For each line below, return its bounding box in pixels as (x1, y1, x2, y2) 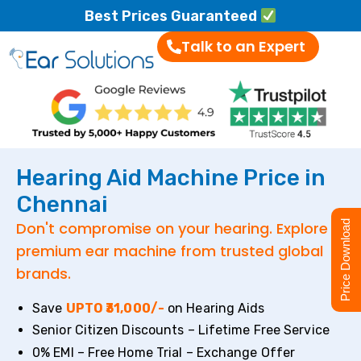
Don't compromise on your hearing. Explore (16, 218, 328, 239)
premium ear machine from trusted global (16, 240, 323, 261)
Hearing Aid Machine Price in (16, 164, 326, 191)
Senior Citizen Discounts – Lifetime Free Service (32, 322, 330, 338)
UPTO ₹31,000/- (65, 300, 164, 316)
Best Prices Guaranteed (84, 7, 260, 26)
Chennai (16, 190, 108, 218)
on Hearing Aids (168, 300, 265, 316)
